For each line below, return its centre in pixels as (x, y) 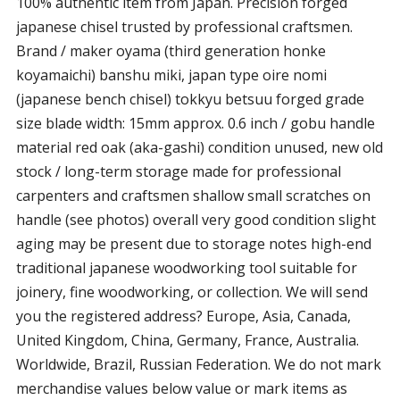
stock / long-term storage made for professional (178, 171)
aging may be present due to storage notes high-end (193, 244)
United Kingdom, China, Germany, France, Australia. (187, 340)
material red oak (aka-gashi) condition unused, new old (199, 147)
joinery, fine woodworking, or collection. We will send (192, 292)
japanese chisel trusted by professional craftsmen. (184, 27)
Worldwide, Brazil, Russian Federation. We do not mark (198, 364)
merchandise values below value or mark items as (181, 388)
